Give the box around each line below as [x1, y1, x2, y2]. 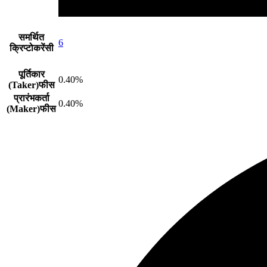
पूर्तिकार [18, 69, 45, 79]
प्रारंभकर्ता [13, 92, 49, 103]
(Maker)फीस [7, 103, 56, 114]
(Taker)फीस [8, 79, 55, 90]
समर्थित [18, 32, 44, 42]
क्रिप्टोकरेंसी [9, 42, 54, 53]
